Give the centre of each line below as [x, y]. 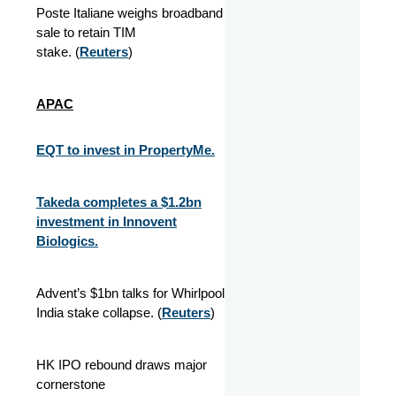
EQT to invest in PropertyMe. [126, 149]
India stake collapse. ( [99, 312]
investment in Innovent [107, 221]
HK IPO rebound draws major [122, 364]
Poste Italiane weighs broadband [129, 12]
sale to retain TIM [86, 32]
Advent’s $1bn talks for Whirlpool [130, 293]
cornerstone [71, 384]
